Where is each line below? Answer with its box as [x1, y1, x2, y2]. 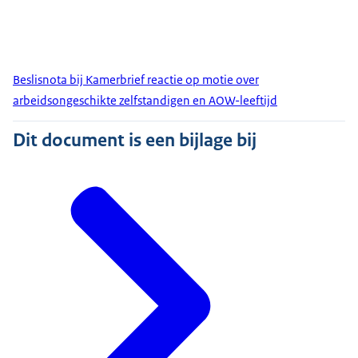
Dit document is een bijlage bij [13, 128, 257, 153]
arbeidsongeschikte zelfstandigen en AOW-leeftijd [13, 93, 277, 109]
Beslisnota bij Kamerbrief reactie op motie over [13, 72, 259, 88]
